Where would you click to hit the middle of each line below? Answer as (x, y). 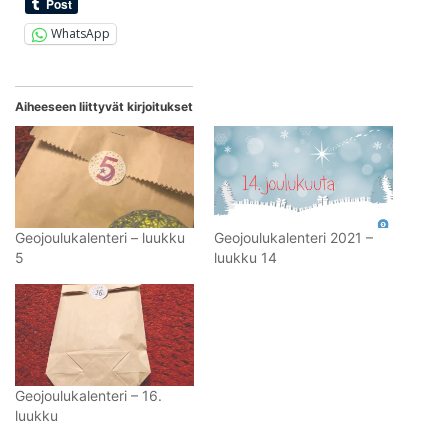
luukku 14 (245, 258)
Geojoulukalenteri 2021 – (293, 238)
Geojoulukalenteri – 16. (88, 396)
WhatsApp (80, 34)
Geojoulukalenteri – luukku (100, 238)
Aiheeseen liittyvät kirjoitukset (104, 106)
